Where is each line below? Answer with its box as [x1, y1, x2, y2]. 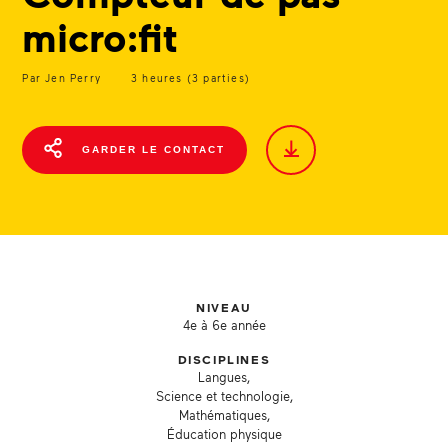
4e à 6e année [182, 316, 266, 333]
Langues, [198, 368, 250, 385]
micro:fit [22, 11, 179, 61]
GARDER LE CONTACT [77, 143, 226, 155]
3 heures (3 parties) [131, 71, 251, 84]
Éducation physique [166, 425, 282, 442]
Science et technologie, [155, 387, 293, 404]
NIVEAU [196, 299, 252, 315]
